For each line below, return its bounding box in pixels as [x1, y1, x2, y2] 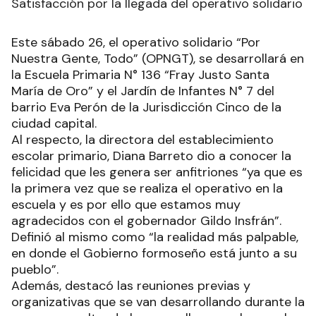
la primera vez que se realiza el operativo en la [11, 180, 283, 197]
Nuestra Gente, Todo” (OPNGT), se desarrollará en [11, 50, 304, 68]
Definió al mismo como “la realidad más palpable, [11, 229, 298, 246]
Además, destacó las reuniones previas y [11, 277, 250, 295]
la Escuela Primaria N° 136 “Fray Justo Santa [11, 66, 269, 84]
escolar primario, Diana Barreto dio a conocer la [11, 147, 291, 165]
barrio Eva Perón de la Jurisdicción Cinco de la [11, 99, 281, 116]
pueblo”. [11, 261, 62, 279]
